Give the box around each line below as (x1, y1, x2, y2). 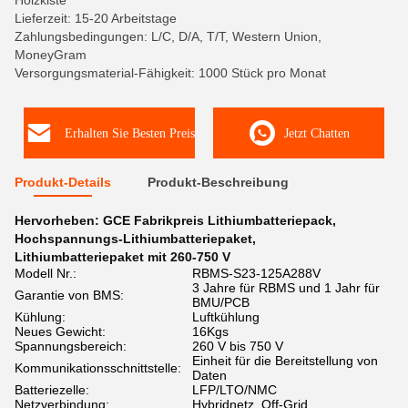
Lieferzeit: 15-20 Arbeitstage (15, 11, 177, 25)
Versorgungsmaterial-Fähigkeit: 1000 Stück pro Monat (15, 66, 326, 80)
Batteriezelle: (15, 382, 89, 397)
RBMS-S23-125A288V (192, 266, 321, 280)
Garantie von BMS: (15, 288, 124, 302)
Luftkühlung (192, 310, 260, 324)
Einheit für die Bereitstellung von (192, 353, 378, 368)
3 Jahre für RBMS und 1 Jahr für (192, 280, 380, 295)
